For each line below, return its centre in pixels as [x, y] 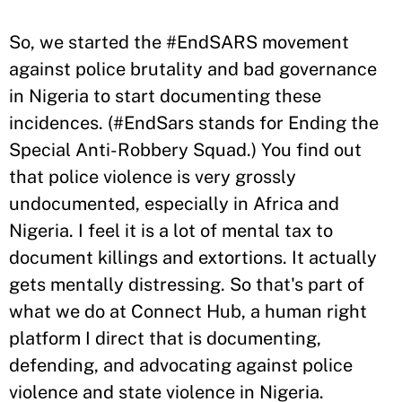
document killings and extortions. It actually [193, 258]
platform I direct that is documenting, [165, 338]
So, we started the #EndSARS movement [179, 42]
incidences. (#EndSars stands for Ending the [194, 123]
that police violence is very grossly [153, 177]
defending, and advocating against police [181, 365]
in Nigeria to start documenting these [165, 96]
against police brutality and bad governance [193, 69]
